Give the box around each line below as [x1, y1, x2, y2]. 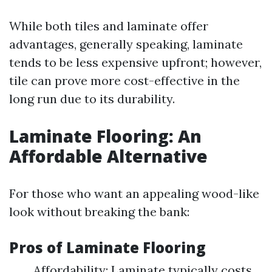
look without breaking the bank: [9, 204, 189, 219]
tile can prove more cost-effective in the [9, 73, 240, 88]
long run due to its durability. [9, 91, 175, 106]
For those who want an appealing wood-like [9, 186, 259, 201]
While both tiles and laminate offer [9, 18, 208, 33]
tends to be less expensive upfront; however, [9, 55, 262, 70]
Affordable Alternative [9, 144, 208, 168]
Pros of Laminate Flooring [9, 237, 206, 257]
